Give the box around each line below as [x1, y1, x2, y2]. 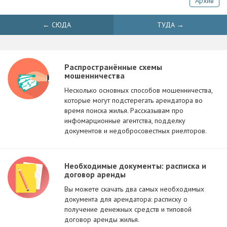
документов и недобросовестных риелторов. [64, 126, 207, 135]
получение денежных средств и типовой [64, 205, 192, 214]
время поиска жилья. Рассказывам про [64, 106, 183, 115]
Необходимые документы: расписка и [64, 161, 206, 171]
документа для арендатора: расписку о [64, 195, 187, 204]
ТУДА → [157, 20, 184, 29]
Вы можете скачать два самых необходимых [64, 184, 204, 194]
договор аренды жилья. [64, 215, 139, 224]
